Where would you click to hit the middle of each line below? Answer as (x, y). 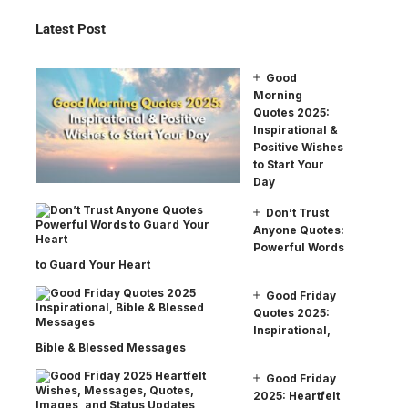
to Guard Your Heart (93, 264)
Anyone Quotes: (299, 229)
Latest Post (71, 29)
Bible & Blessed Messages (111, 347)
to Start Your (289, 164)
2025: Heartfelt (296, 395)
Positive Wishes (298, 147)
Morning (278, 95)
